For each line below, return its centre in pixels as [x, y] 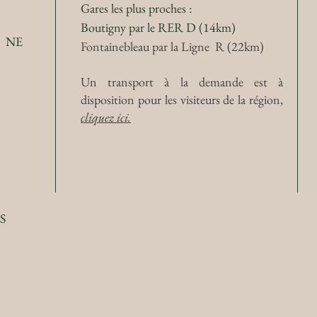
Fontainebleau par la [131, 46]
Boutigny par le [119, 27]
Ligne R [203, 46]
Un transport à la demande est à [182, 82]
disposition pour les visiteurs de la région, [182, 99]
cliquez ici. [106, 117]
